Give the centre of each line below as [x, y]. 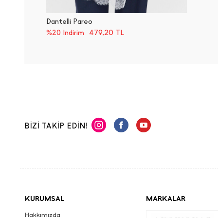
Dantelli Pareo [69, 21]
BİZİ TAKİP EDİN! [56, 126]
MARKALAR [165, 198]
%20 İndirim [65, 33]
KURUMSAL [45, 198]
